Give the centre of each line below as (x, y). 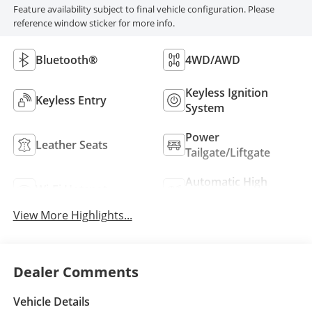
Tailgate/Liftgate (228, 153)
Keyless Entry (71, 101)
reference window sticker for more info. (94, 23)
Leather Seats (71, 145)
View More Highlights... (72, 216)
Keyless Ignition (227, 93)
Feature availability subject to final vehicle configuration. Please (143, 9)
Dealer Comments (76, 272)
